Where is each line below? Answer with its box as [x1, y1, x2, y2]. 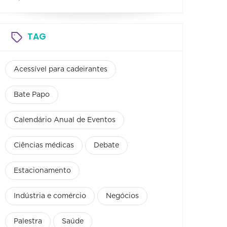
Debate [94, 141, 119, 149]
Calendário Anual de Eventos [14, 116, 116, 124]
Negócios [106, 192, 139, 200]
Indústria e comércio [14, 192, 86, 200]
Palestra [14, 217, 42, 225]
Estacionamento [14, 167, 71, 174]
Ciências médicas [14, 141, 74, 149]
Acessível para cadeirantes [14, 65, 107, 73]
